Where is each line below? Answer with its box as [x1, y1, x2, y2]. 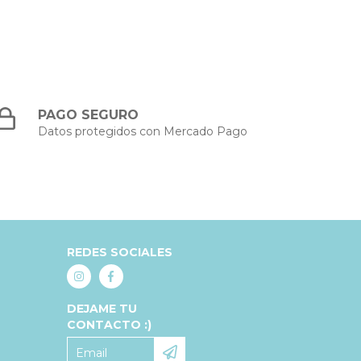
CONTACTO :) [66, 317, 151, 332]
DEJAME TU [66, 301, 137, 316]
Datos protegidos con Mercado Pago [38, 123, 248, 139]
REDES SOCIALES [66, 244, 172, 259]
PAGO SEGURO [38, 106, 139, 122]
